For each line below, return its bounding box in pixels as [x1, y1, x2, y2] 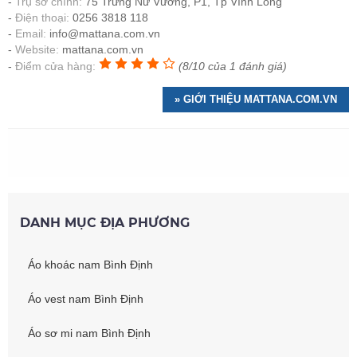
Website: [15, 43, 59, 57]
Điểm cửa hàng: [15, 60, 96, 73]
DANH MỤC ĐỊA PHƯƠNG [20, 215, 190, 231]
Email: [15, 27, 46, 41]
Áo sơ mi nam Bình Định [28, 327, 151, 340]
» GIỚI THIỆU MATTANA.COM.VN [175, 93, 337, 106]
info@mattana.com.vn [46, 27, 160, 41]
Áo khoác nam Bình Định [28, 258, 153, 272]
